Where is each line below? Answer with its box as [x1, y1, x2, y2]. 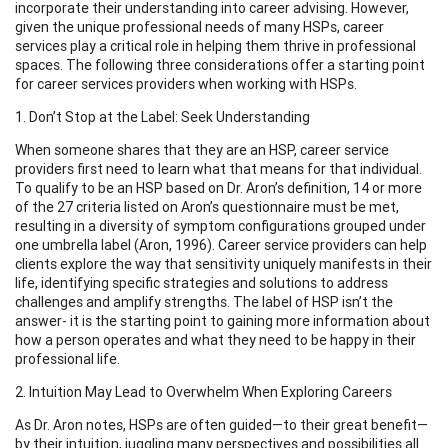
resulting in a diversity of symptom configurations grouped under [15, 216, 426, 235]
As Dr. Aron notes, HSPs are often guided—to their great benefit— [15, 415, 428, 434]
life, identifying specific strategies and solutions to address [15, 273, 388, 292]
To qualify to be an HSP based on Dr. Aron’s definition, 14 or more [15, 178, 422, 197]
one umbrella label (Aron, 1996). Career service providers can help [15, 235, 427, 254]
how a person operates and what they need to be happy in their [15, 330, 416, 349]
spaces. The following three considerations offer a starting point [15, 55, 425, 74]
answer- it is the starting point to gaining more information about [15, 311, 430, 330]
